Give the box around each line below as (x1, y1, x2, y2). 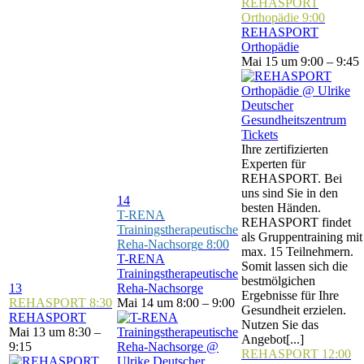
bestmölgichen (241, 274, 315, 288)
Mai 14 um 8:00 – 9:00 (117, 296, 235, 310)
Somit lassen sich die (241, 259, 348, 273)
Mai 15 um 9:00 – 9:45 (241, 54, 359, 68)
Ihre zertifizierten (241, 142, 328, 156)
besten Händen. (241, 201, 321, 214)
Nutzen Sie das (241, 318, 318, 331)
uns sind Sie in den (241, 186, 338, 200)
